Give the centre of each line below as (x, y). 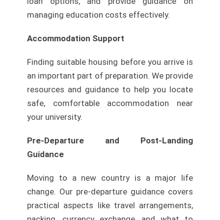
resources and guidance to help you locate (110, 90)
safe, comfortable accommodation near (110, 103)
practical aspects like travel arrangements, (110, 206)
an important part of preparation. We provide (110, 76)
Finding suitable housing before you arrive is (110, 62)
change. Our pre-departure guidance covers (110, 192)
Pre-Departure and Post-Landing (110, 141)
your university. (55, 117)
